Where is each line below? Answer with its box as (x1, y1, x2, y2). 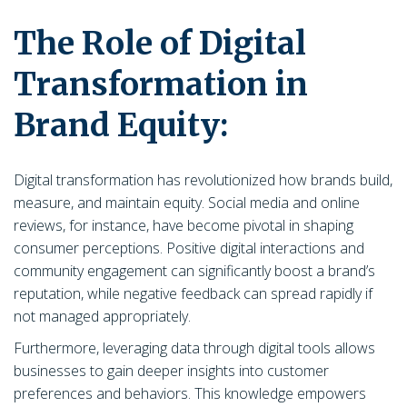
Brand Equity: (14, 105, 243, 145)
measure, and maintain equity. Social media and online (14, 193, 360, 213)
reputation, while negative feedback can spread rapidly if (14, 283, 372, 303)
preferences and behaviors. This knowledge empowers (14, 383, 366, 403)
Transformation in (14, 65, 308, 104)
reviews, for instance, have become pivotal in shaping (14, 215, 353, 235)
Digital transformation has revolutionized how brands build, (14, 170, 392, 190)
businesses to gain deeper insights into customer (14, 361, 329, 381)
